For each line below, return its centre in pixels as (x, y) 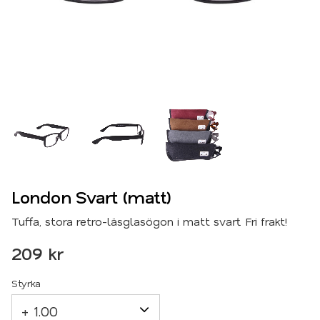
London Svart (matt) (91, 197)
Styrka (26, 284)
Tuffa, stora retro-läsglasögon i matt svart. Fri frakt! (149, 221)
